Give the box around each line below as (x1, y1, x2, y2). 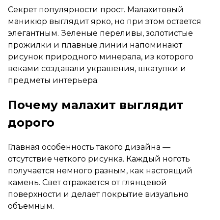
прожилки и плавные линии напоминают (8, 40, 182, 50)
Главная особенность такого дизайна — (8, 142, 170, 152)
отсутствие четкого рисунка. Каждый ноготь (8, 154, 190, 164)
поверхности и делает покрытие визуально (8, 189, 189, 199)
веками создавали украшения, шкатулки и (8, 63, 186, 73)
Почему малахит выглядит (8, 97, 184, 112)
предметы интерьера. (8, 75, 99, 85)
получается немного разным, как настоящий (8, 165, 192, 175)
